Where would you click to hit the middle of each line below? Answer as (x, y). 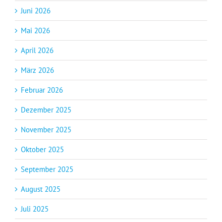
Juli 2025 (35, 209)
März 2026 (37, 70)
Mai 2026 (35, 30)
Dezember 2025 (46, 110)
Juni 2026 (36, 10)
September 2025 (47, 169)
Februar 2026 (42, 90)
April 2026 (37, 50)
